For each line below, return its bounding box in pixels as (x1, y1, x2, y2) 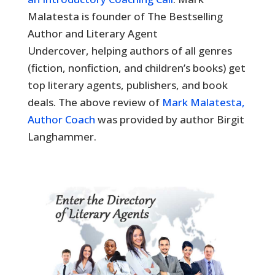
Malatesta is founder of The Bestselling (27, 9, 223, 23)
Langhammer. (27, 130, 96, 144)
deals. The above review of (27, 95, 162, 109)
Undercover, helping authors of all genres (27, 44, 232, 58)
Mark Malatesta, (161, 95, 245, 109)
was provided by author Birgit (95, 112, 244, 126)
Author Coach (27, 112, 95, 126)
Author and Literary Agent (27, 26, 158, 41)
